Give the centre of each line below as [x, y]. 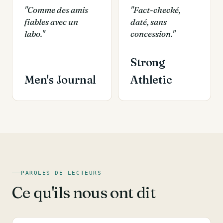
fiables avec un [51, 22]
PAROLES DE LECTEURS [61, 173]
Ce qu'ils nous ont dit [84, 192]
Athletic [151, 80]
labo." [35, 34]
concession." [153, 34]
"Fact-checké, [156, 10]
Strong [148, 62]
